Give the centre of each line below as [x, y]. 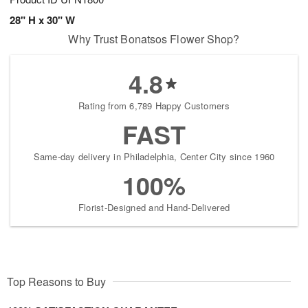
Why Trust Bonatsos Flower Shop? [154, 38]
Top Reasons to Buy [56, 281]
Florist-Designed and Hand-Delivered [154, 207]
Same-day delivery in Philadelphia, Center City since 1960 [154, 156]
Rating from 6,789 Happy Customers [154, 105]
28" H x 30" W [42, 20]
